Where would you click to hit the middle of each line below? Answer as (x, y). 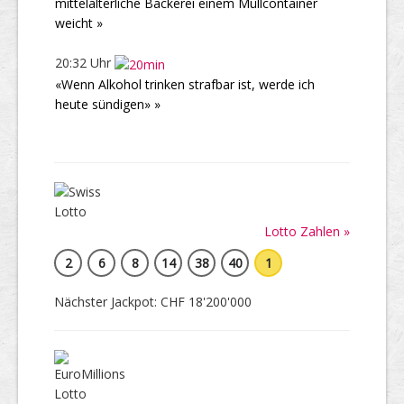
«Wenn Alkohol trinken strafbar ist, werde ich (185, 84)
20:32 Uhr (85, 63)
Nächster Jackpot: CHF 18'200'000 (153, 301)
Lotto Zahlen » (307, 231)
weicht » (79, 23)
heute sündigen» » (108, 104)
